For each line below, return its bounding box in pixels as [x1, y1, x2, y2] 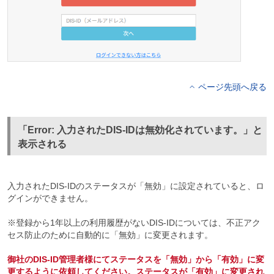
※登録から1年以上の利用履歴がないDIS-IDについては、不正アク [7, 217, 261, 228]
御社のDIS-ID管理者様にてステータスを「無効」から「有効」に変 [7, 254, 264, 264]
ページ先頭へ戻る [198, 81, 267, 92]
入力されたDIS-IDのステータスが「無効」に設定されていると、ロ [7, 180, 264, 191]
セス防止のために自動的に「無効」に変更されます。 [7, 229, 213, 240]
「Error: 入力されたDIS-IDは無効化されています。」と [17, 124, 262, 135]
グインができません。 [7, 193, 93, 203]
